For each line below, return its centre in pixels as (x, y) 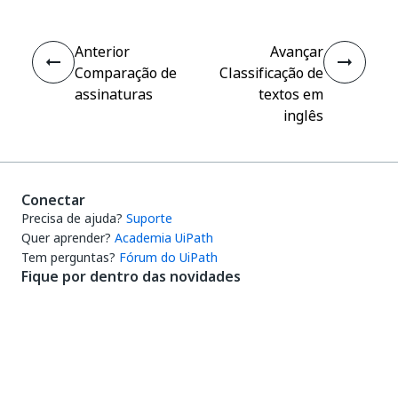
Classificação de (271, 73)
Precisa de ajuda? (72, 218)
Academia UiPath (164, 238)
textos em (291, 94)
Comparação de (126, 73)
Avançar (297, 52)
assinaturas (114, 94)
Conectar (53, 200)
